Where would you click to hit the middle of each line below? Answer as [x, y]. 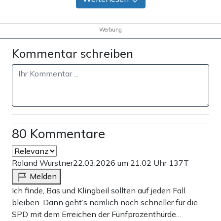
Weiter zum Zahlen [115, 59]
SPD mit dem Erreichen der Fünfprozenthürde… [97, 214]
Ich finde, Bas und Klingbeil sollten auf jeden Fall [99, 191]
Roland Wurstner [42, 163]
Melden [43, 176]
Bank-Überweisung [115, 83]
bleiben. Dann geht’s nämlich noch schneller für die [105, 203]
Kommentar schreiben [73, 54]
